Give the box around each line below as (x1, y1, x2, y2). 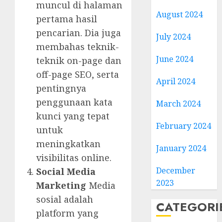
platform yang (36, 207, 99, 219)
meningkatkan (36, 137, 101, 150)
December (156, 165, 196, 176)
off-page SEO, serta (36, 68, 119, 80)
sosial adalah (36, 193, 93, 205)
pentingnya (36, 82, 86, 94)
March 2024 (156, 98, 201, 109)
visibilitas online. (36, 151, 111, 164)
